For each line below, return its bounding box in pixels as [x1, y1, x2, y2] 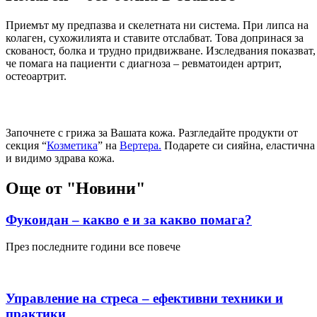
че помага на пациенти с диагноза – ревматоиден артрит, [6, 57, 282, 69]
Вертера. [120, 139, 161, 151]
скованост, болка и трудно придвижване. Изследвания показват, [6, 44, 316, 57]
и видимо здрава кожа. [6, 151, 115, 164]
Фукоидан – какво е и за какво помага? [6, 212, 252, 227]
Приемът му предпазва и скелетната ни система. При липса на [6, 18, 309, 31]
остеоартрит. [6, 69, 67, 82]
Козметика [47, 139, 98, 151]
